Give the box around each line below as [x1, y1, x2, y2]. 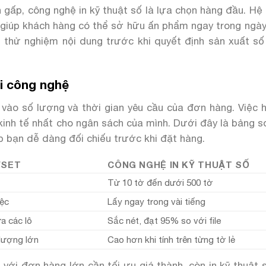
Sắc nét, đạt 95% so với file [107, 216, 221, 226]
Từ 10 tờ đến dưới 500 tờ [107, 178, 214, 188]
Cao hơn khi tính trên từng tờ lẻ [107, 235, 236, 245]
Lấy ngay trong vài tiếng [107, 197, 206, 207]
